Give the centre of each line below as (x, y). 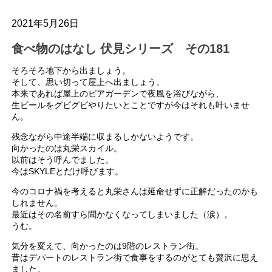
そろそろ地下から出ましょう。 (71, 70)
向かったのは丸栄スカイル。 (67, 148)
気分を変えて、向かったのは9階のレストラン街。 (108, 246)
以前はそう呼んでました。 (63, 159)
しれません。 (37, 202)
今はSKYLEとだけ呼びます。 (68, 171)
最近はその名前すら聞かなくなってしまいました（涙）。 (122, 214)
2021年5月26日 (46, 23)
